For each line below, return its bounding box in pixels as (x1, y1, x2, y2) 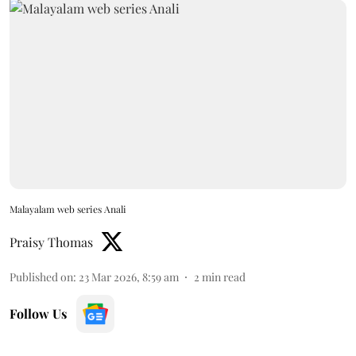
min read (202, 269, 246, 284)
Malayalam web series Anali (10, 202, 126, 215)
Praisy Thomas (10, 233, 93, 250)
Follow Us (10, 304, 67, 322)
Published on (10, 269, 73, 284)
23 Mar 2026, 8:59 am (79, 269, 179, 284)
